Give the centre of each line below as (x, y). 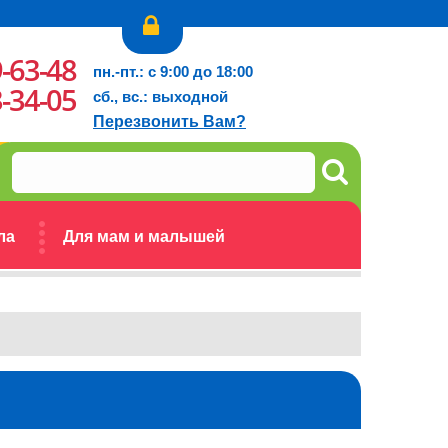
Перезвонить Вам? (169, 121)
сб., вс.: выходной (160, 96)
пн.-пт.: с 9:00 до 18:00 (173, 71)
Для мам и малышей (144, 236)
